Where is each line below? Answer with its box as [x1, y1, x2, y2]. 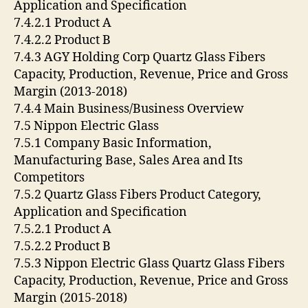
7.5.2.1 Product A [14, 221, 114, 237]
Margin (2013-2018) [14, 83, 130, 100]
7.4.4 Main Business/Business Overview [14, 100, 247, 117]
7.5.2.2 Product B [14, 238, 113, 254]
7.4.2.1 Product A [14, 14, 114, 31]
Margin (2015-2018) [14, 289, 130, 306]
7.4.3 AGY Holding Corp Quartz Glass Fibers [14, 49, 265, 65]
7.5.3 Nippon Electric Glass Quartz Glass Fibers [14, 255, 285, 272]
